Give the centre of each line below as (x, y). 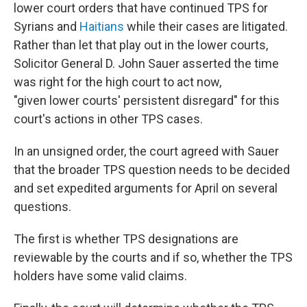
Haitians (102, 26)
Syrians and (47, 26)
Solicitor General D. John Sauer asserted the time (146, 63)
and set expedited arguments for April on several (146, 188)
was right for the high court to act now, (118, 82)
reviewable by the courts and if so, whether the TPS (153, 257)
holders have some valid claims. (100, 276)
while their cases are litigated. (206, 26)
